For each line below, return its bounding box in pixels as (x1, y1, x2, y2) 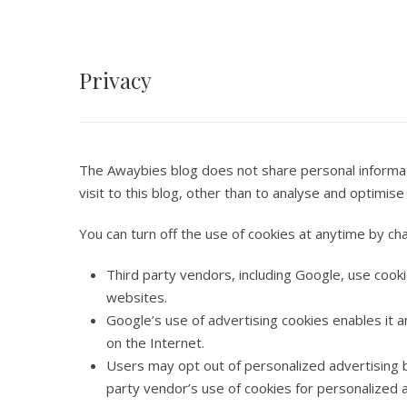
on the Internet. (106, 333, 204, 352)
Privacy (79, 65, 152, 94)
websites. (106, 287, 167, 306)
